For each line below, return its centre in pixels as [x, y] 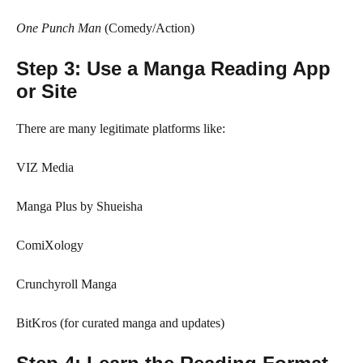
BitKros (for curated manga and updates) [120, 323]
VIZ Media [45, 167]
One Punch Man [59, 28]
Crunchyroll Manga [66, 284]
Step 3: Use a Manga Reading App [173, 68]
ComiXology [50, 245]
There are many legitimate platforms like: [121, 128]
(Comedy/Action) [148, 28]
